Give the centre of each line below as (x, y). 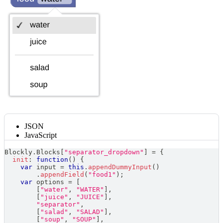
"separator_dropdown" (104, 152)
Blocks (48, 152)
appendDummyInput (120, 167)
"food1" (102, 174)
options (50, 182)
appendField (62, 174)
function (52, 159)
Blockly (18, 152)
